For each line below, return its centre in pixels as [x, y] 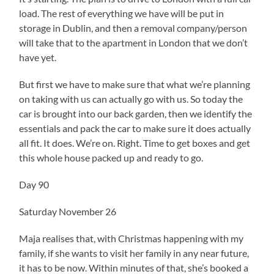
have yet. [38, 57]
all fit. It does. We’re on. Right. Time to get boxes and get [135, 143]
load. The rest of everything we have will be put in [122, 13]
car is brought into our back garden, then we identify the [136, 113]
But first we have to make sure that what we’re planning [135, 84]
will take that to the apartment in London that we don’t [134, 42]
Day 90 [34, 184]
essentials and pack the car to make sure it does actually [135, 128]
